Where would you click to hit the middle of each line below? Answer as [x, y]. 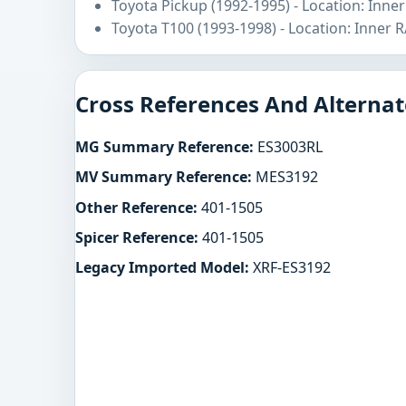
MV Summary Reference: [164, 177]
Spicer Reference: [137, 237]
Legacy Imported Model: [162, 267]
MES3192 [285, 177]
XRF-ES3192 [290, 267]
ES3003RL [288, 147]
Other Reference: [136, 207]
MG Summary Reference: [164, 147]
